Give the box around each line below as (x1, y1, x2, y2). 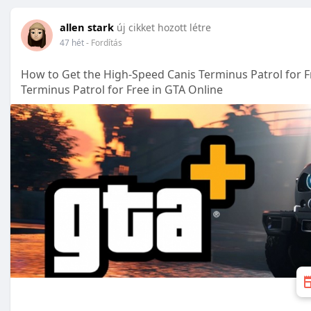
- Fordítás (86, 37, 122, 49)
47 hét (60, 37, 84, 49)
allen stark (60, 20, 114, 34)
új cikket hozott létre (117, 21, 211, 34)
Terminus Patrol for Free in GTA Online (21, 82, 223, 97)
